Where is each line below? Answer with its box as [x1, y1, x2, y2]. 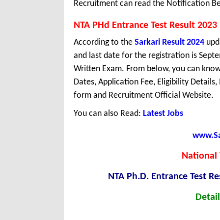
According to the [74, 38, 135, 48]
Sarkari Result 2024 [135, 38, 204, 48]
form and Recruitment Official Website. [74, 91, 214, 101]
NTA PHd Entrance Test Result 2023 [74, 21, 217, 31]
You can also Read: [74, 109, 143, 119]
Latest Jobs [143, 109, 183, 119]
